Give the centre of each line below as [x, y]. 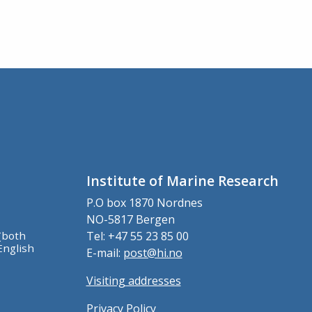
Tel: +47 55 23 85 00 [137, 236]
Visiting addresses [133, 280]
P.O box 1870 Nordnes [144, 202]
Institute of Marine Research [182, 180]
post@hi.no [153, 252]
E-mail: [104, 252]
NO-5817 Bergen [130, 219]
